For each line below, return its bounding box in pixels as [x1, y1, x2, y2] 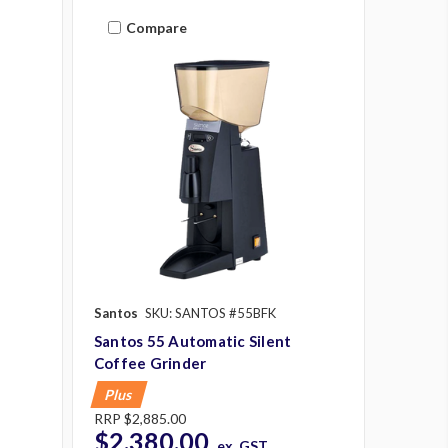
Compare [125, 18, 187, 36]
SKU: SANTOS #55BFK [144, 305, 276, 322]
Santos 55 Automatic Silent [93, 332, 292, 351]
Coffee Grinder [93, 354, 207, 373]
